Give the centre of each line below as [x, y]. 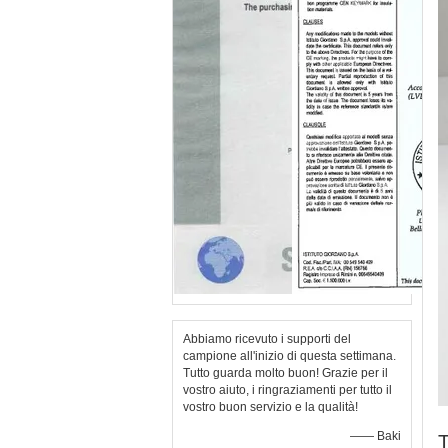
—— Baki [375, 436]
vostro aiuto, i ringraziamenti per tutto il [287, 390]
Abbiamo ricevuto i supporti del [267, 339]
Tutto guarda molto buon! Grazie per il [285, 373]
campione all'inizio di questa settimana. [289, 356]
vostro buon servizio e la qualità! [270, 407]
